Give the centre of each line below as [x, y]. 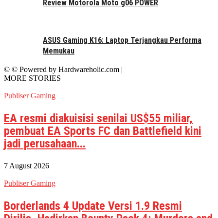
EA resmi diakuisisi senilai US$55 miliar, [98, 118]
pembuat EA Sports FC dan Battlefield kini [103, 131]
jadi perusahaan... [45, 143]
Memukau [59, 51]
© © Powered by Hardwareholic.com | [63, 69]
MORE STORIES [32, 78]
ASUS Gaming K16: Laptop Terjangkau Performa [122, 40]
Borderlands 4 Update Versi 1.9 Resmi [93, 206]
